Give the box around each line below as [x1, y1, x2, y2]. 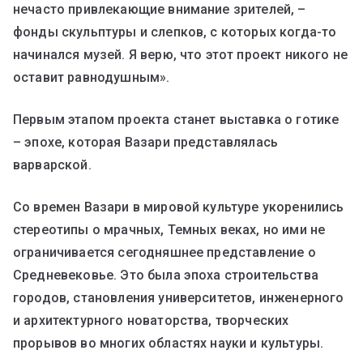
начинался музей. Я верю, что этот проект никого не [13, 46, 348, 62]
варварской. [13, 156, 92, 173]
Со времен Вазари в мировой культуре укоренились [13, 199, 344, 215]
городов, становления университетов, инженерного [13, 289, 344, 305]
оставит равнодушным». [13, 69, 170, 85]
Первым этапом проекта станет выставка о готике [13, 111, 340, 127]
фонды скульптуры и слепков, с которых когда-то [13, 23, 337, 40]
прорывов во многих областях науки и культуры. [13, 335, 324, 351]
